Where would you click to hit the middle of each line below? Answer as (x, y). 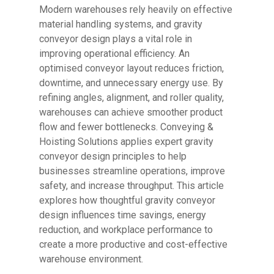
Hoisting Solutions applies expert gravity (126, 142)
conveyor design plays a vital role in (116, 39)
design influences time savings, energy (123, 215)
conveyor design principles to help (113, 156)
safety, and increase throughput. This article (131, 186)
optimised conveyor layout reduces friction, (131, 68)
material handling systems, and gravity (121, 24)
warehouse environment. (91, 259)
